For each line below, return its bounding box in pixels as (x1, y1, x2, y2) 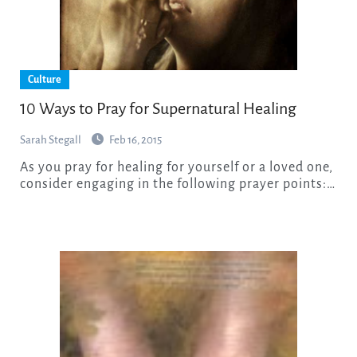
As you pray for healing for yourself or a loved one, (19, 159, 29, 175)
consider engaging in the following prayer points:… (19, 176, 335, 191)
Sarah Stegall (19, 133, 81, 146)
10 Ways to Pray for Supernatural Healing (19, 99, 296, 117)
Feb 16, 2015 (108, 133, 162, 146)
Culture (27, 73, 61, 85)
